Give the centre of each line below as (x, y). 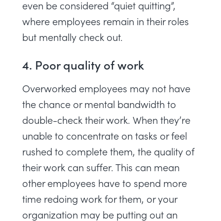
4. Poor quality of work (85, 64)
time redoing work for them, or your (100, 199)
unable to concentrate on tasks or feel (105, 135)
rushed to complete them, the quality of (108, 151)
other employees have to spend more (105, 183)
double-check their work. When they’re (106, 120)
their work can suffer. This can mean (101, 167)
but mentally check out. (73, 37)
